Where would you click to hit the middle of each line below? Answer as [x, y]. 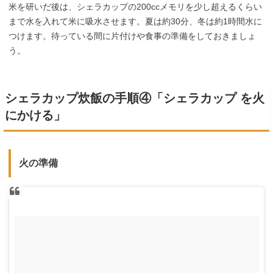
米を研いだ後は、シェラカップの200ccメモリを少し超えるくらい [135, 6]
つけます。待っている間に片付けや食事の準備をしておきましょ [132, 36]
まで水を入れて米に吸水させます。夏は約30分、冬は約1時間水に [135, 21]
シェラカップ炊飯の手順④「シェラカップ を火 [134, 98]
